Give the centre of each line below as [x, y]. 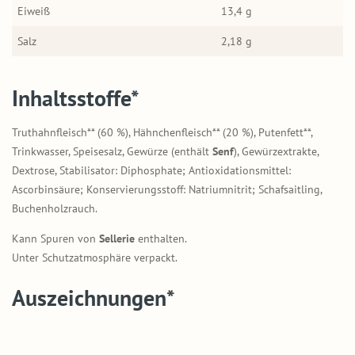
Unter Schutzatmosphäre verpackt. [95, 257]
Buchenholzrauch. [55, 208]
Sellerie [117, 238]
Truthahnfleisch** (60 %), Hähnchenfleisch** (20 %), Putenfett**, [162, 132]
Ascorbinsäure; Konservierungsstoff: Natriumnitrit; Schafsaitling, [167, 189]
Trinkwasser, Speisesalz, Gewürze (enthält [112, 151]
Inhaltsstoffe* [76, 97]
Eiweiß [34, 11]
